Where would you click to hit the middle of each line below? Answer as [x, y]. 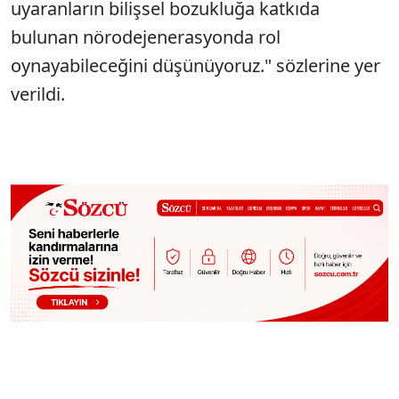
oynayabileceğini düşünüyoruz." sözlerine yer [195, 65]
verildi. [40, 94]
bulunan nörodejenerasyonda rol [146, 37]
